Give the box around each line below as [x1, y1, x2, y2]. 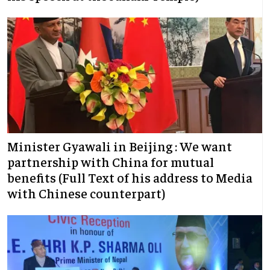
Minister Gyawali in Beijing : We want [7, 137, 232, 155]
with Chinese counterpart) [7, 184, 170, 202]
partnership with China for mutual [7, 153, 214, 171]
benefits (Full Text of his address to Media [7, 169, 253, 186]
